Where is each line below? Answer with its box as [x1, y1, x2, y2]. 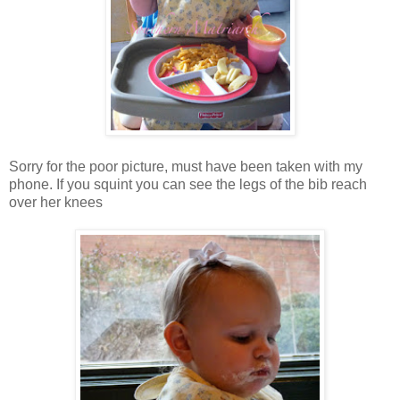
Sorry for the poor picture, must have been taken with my [9, 158, 362, 174]
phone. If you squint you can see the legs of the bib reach [9, 176, 367, 192]
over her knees [9, 194, 103, 210]
